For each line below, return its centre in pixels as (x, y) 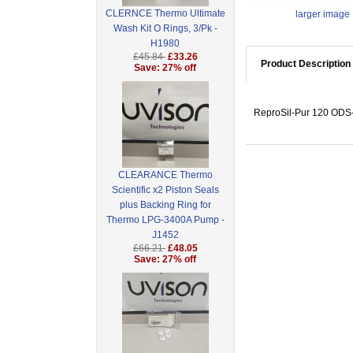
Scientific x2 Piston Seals (165, 190)
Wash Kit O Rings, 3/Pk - (165, 29)
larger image (322, 15)
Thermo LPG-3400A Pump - (165, 220)
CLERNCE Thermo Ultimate (165, 14)
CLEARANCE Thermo (165, 175)
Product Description (305, 64)
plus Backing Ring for (165, 205)
